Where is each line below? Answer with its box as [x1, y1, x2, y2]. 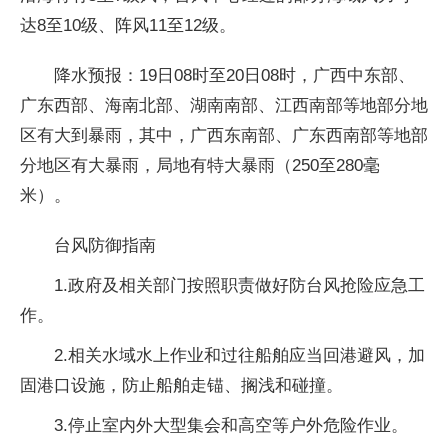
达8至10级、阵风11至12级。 [20, 15, 236, 35]
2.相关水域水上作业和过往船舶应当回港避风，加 [54, 345, 425, 365]
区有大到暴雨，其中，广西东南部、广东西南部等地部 [20, 125, 428, 145]
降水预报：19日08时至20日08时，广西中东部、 [54, 65, 415, 85]
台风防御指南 [54, 235, 156, 255]
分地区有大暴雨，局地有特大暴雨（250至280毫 [20, 155, 380, 175]
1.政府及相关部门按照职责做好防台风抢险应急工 [54, 275, 425, 295]
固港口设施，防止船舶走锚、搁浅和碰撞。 [20, 375, 343, 395]
